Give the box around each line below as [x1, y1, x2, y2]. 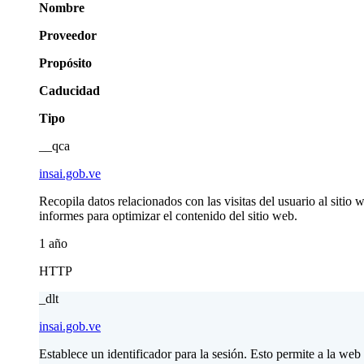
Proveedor [39, 28, 97, 42]
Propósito [39, 55, 92, 70]
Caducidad [39, 83, 100, 97]
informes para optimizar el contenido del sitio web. [39, 208, 297, 223]
